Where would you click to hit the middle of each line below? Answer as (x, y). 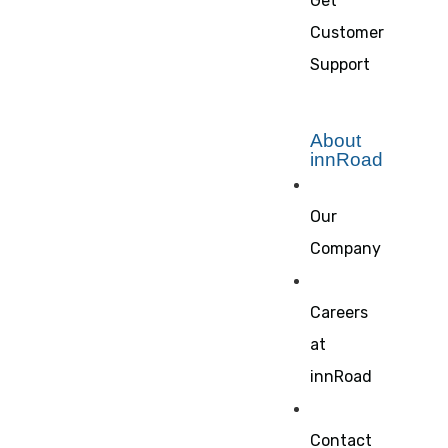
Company (345, 248)
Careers (339, 312)
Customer (347, 32)
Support (340, 64)
